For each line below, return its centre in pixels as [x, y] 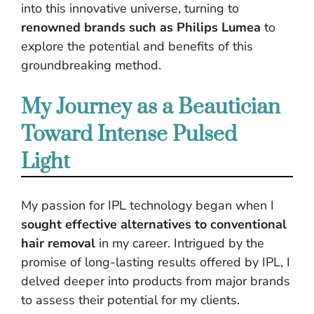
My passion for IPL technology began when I [148, 205]
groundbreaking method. [91, 65]
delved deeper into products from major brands [156, 281]
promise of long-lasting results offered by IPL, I [156, 262]
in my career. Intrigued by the [180, 243]
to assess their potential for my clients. [130, 300]
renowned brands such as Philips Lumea [141, 27]
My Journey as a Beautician [151, 107]
